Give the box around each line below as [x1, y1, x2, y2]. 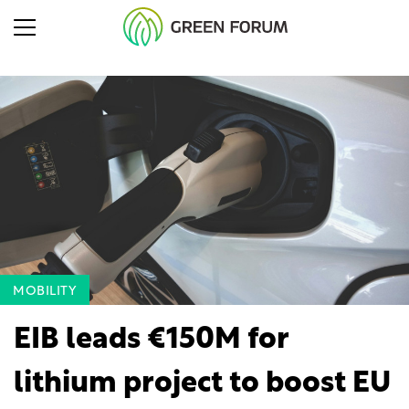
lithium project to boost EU [14, 370, 391, 400]
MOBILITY [13, 285, 77, 299]
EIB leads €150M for [14, 326, 288, 356]
